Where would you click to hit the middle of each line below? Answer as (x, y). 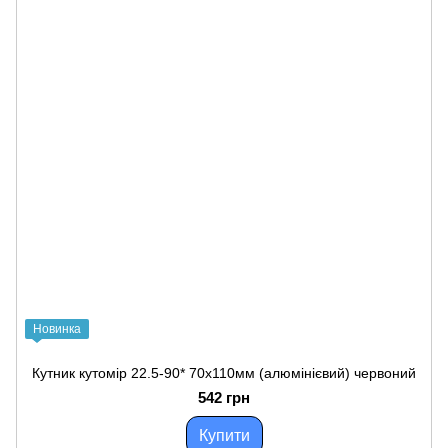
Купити (224, 435)
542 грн (224, 397)
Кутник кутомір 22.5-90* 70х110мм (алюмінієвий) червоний (224, 373)
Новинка (57, 329)
